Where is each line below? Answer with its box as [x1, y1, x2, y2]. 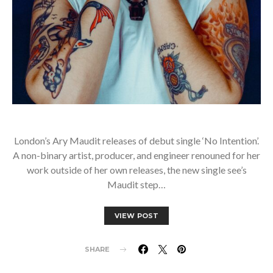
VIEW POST [114, 211, 159, 221]
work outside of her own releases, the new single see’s [26, 164, 247, 176]
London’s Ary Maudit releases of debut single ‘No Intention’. [14, 135, 259, 147]
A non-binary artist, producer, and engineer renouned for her [13, 149, 260, 161]
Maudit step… [107, 179, 166, 191]
